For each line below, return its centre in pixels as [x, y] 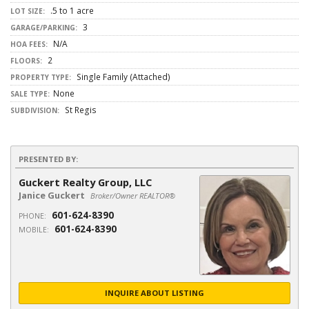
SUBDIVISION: [35, 110]
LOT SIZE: [28, 11]
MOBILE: [34, 230]
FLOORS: [26, 61]
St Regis [80, 110]
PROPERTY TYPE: [41, 77]
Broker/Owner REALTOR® [133, 196]
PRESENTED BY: [48, 159]
